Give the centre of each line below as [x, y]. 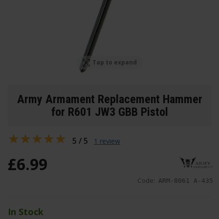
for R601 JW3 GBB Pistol [109, 112]
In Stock [26, 212]
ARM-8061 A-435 [186, 181]
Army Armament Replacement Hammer [109, 99]
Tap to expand [115, 63]
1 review [107, 141]
